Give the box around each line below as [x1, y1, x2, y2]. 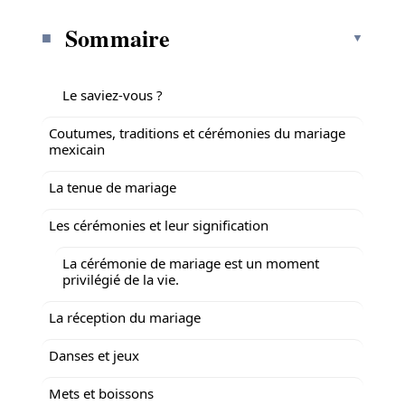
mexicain [49, 139, 105, 158]
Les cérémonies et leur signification [49, 215, 268, 234]
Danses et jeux [49, 345, 139, 364]
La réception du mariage [49, 307, 201, 326]
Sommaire [65, 20, 171, 55]
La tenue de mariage [49, 177, 176, 196]
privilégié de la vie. [62, 269, 179, 288]
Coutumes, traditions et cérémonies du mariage [49, 123, 345, 142]
